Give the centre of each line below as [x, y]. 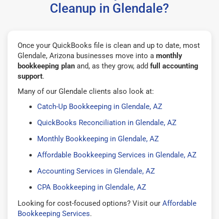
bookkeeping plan [46, 66]
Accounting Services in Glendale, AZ [96, 171]
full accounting [174, 66]
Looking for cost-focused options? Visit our [90, 203]
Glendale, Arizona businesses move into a [87, 55]
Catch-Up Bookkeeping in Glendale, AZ [100, 106]
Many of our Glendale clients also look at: [86, 91]
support [30, 76]
